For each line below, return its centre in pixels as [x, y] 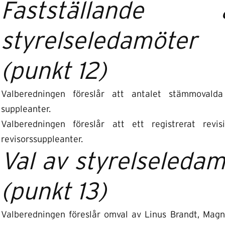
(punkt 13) [54, 192]
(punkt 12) [54, 72]
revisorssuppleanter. [42, 140]
